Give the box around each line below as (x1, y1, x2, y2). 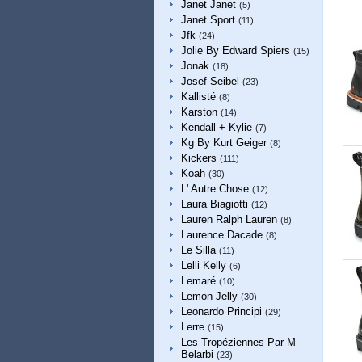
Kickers (180, 152, 217, 164)
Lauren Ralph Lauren (180, 213, 277, 225)
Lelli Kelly (180, 259, 226, 271)
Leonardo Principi (180, 305, 262, 318)
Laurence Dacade (180, 229, 263, 241)
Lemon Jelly (180, 290, 238, 302)
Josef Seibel (180, 75, 239, 87)
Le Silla (180, 244, 216, 256)
